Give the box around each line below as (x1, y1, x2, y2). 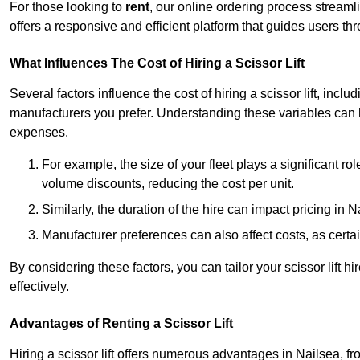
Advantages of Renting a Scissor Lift (10, 317, 233, 331)
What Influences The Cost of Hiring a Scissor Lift (10, 56, 305, 71)
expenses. (10, 125, 68, 140)
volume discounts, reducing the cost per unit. (42, 177, 294, 191)
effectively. (10, 280, 69, 294)
